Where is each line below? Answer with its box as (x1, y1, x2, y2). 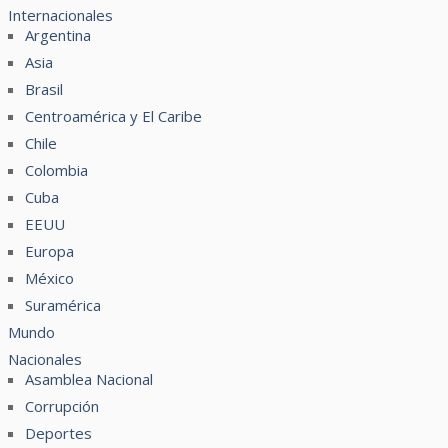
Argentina (25, 25, 92, 45)
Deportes (25, 423, 93, 443)
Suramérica (25, 295, 102, 315)
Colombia (25, 160, 89, 180)
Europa (25, 241, 75, 261)
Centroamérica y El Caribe (25, 106, 203, 126)
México (25, 268, 75, 288)
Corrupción (25, 396, 100, 416)
